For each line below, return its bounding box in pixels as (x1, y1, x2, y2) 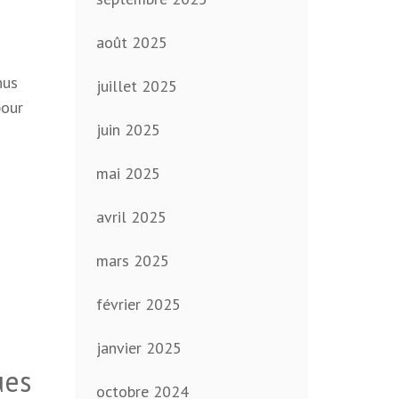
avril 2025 (95, 207, 167, 228)
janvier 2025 (95, 338, 182, 359)
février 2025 (95, 294, 181, 315)
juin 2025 (95, 119, 160, 141)
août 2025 (95, 32, 167, 53)
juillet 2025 (95, 76, 177, 97)
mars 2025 (95, 250, 169, 272)
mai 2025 (95, 163, 160, 184)
